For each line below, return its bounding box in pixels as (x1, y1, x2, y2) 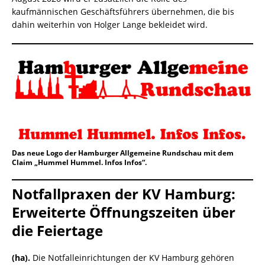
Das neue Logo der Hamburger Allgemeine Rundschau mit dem (12, 147, 234, 158)
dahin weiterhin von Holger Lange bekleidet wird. (12, 19, 208, 31)
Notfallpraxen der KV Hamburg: (12, 183, 235, 203)
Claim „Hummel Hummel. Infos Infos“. (12, 157, 147, 167)
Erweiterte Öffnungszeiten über (12, 202, 235, 222)
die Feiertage (12, 220, 103, 240)
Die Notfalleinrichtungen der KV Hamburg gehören (33, 251, 234, 263)
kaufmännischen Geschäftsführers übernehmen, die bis (12, 6, 234, 18)
